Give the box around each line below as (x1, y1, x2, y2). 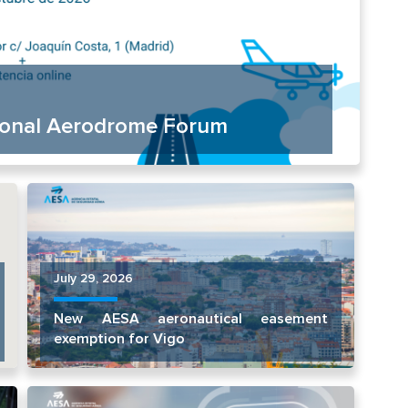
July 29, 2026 (54, 270, 134, 287)
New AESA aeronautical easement (54, 310, 329, 329)
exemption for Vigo (54, 330, 186, 349)
